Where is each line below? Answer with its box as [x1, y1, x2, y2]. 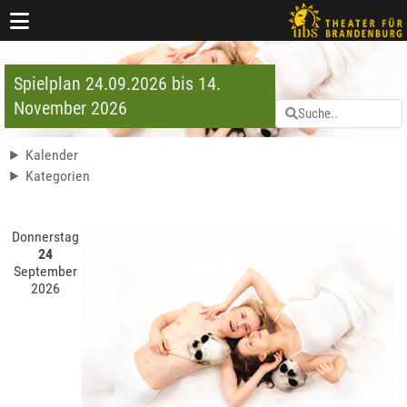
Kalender [25, 146, 79, 164]
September [14, 263, 78, 281]
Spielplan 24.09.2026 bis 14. [14, 73, 221, 95]
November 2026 [14, 97, 127, 120]
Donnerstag [12, 228, 80, 246]
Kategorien [25, 167, 91, 185]
